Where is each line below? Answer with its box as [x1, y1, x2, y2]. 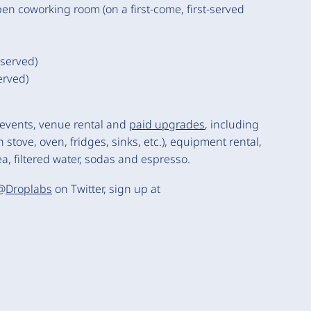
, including [205, 117, 259, 132]
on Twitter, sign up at [52, 181, 160, 196]
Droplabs [6, 181, 52, 196]
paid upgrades [129, 117, 205, 132]
